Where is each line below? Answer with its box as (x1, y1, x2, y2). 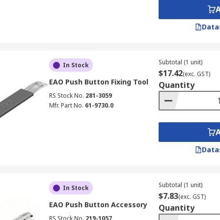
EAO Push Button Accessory (49, 200, 147, 209)
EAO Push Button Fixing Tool (49, 77, 148, 86)
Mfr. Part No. (49, 101, 83, 110)
